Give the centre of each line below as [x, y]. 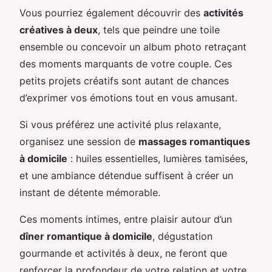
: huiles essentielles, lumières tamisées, [158, 158]
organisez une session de [79, 141]
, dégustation [182, 236]
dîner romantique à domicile [86, 236]
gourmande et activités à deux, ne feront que [123, 253]
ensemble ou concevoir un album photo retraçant [133, 46]
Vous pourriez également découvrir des [111, 12]
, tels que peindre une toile [159, 29]
